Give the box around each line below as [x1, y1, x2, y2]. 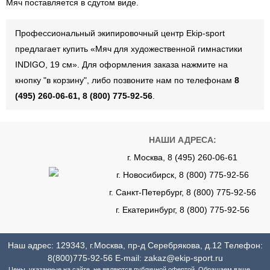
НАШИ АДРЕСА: [148, 135, 216, 145]
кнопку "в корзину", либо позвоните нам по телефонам [15, 75, 234, 85]
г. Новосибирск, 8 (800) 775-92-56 [116, 170, 249, 180]
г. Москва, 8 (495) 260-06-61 [127, 152, 237, 162]
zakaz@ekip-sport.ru [143, 253, 223, 263]
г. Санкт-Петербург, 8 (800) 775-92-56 [108, 187, 256, 197]
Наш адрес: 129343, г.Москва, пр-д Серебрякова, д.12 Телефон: [7, 240, 263, 250]
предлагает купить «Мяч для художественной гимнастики [15, 44, 242, 54]
